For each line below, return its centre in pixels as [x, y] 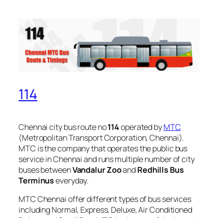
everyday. [72, 180]
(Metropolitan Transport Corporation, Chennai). [101, 137]
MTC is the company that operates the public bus [103, 148]
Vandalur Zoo [97, 170]
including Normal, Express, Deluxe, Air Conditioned [105, 209]
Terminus [36, 180]
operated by [141, 127]
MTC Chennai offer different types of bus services [105, 199]
